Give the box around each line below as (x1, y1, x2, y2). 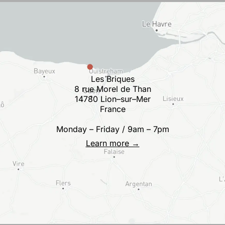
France (99, 104, 126, 115)
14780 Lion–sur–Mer (74, 94, 151, 104)
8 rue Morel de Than (74, 84, 151, 94)
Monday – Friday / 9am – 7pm (56, 124, 169, 135)
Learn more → (85, 138, 140, 149)
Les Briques (90, 74, 135, 84)
